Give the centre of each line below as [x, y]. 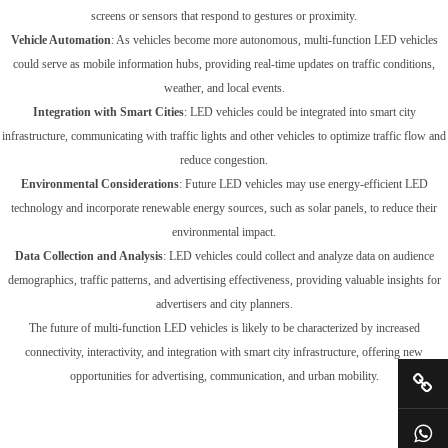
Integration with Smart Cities [108, 112]
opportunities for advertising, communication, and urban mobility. [224, 376]
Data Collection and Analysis [88, 256]
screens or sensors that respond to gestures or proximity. [224, 16]
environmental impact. [224, 232]
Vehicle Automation [60, 40]
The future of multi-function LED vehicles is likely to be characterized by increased [224, 328]
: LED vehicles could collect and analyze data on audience [298, 256]
